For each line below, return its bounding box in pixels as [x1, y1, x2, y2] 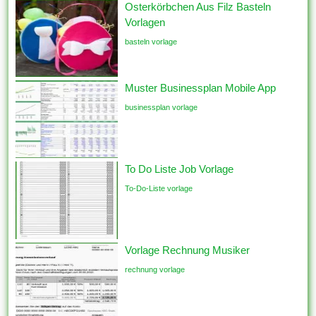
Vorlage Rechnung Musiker [125, 244, 250, 257]
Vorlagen [125, 16, 166, 29]
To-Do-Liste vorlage [125, 184, 193, 193]
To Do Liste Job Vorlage [125, 163, 234, 176]
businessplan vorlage [125, 103, 198, 112]
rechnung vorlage [125, 265, 186, 274]
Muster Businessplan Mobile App [125, 82, 276, 95]
